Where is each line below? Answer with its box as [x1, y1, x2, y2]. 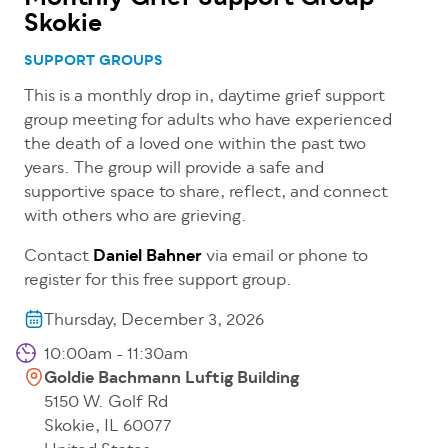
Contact [24, 244, 93, 271]
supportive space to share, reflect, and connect [24, 180, 388, 207]
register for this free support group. [24, 268, 292, 295]
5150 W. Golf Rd [44, 390, 168, 417]
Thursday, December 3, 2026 [44, 308, 264, 335]
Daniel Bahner [93, 244, 202, 271]
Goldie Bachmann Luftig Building [44, 366, 299, 393]
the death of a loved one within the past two [24, 132, 366, 159]
